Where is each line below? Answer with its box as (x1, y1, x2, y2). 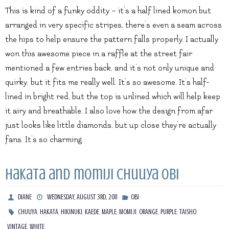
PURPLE (161, 208, 177, 216)
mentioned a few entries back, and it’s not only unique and (5, 63, 214, 73)
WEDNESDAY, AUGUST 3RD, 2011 (47, 193, 118, 201)
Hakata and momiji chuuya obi (5, 166, 179, 184)
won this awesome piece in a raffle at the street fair (5, 49, 192, 58)
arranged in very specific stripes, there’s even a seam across (5, 20, 222, 30)
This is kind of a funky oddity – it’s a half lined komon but (5, 6, 211, 15)
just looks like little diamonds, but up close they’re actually (5, 120, 216, 130)
